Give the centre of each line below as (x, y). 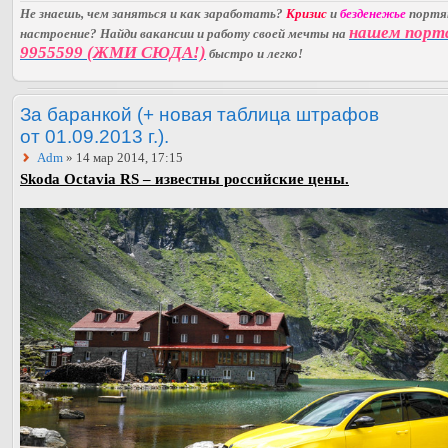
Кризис (306, 13)
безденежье (373, 13)
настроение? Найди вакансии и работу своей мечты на (184, 33)
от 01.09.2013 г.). (94, 135)
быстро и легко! (254, 53)
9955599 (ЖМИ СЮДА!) (113, 52)
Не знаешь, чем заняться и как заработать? (153, 13)
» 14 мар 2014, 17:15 (123, 157)
